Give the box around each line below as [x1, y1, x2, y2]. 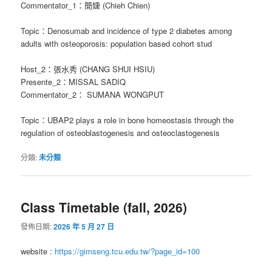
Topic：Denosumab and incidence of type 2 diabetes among [21, 24, 233, 36]
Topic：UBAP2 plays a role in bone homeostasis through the [21, 114, 234, 126]
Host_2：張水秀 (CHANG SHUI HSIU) [21, 63, 155, 75]
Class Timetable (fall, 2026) [21, 198, 188, 217]
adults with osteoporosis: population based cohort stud [21, 37, 212, 49]
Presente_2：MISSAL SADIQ [21, 75, 126, 87]
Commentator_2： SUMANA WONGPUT [21, 88, 165, 100]
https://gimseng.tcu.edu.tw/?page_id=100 [55, 245, 200, 257]
